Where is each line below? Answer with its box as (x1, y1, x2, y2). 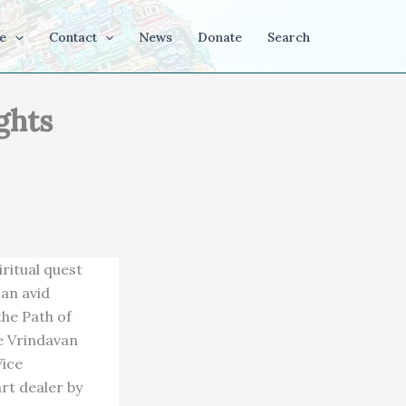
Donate (198, 29, 242, 45)
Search (267, 29, 310, 45)
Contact (48, 29, 97, 45)
